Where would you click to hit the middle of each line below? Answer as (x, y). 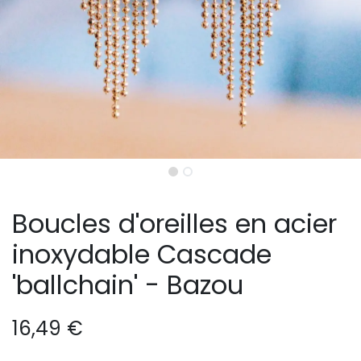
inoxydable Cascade (142, 255)
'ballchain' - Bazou (128, 285)
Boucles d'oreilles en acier (174, 224)
